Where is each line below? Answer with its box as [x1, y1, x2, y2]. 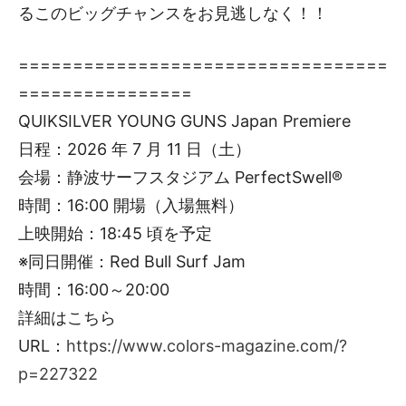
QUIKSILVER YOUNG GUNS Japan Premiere [18, 111, 351, 130]
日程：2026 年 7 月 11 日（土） [18, 139, 251, 159]
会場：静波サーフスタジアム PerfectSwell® [18, 167, 343, 187]
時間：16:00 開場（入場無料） [18, 195, 244, 215]
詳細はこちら [18, 307, 116, 327]
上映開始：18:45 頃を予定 [18, 223, 212, 243]
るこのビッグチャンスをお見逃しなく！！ [18, 3, 328, 23]
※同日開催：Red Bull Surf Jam [18, 251, 246, 271]
